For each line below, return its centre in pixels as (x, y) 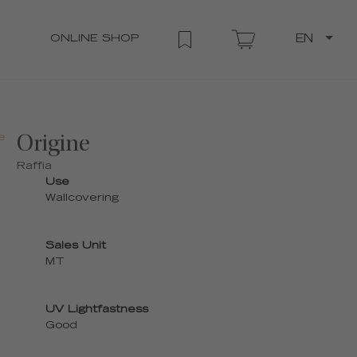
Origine (53, 145)
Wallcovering (82, 199)
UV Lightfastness (96, 310)
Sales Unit (75, 247)
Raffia (34, 167)
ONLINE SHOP (94, 39)
